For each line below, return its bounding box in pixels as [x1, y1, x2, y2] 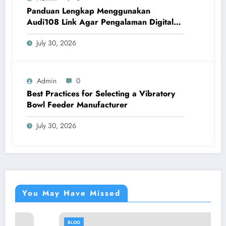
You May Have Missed [22, 187, 121, 199]
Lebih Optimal [27, 27, 79, 39]
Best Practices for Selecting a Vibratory [27, 87, 175, 99]
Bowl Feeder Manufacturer [27, 98, 128, 110]
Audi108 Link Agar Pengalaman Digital [27, 16, 174, 28]
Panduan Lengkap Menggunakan [27, 5, 150, 17]
